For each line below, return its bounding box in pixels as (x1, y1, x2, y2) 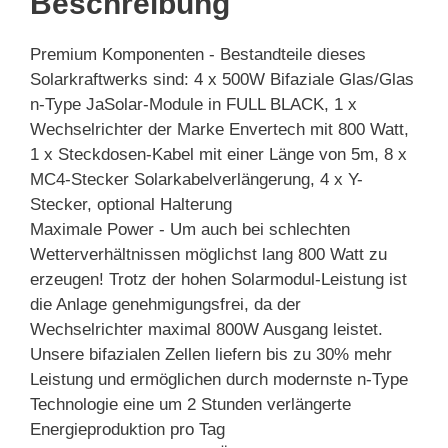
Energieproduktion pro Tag (30, 419, 225, 439)
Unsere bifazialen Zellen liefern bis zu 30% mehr (30, 344, 392, 364)
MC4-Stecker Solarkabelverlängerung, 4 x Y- (30, 169, 363, 189)
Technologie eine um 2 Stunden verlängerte (30, 394, 351, 414)
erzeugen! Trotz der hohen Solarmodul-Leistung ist (30, 269, 407, 289)
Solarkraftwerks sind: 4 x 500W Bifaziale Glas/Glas (30, 69, 414, 89)
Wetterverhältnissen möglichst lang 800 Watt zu (30, 244, 387, 264)
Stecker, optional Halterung (30, 194, 232, 214)
